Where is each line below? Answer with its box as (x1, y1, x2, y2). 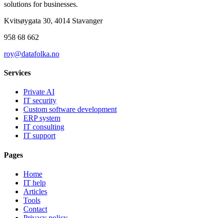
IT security (23, 96, 56, 105)
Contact (23, 204, 47, 213)
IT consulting (23, 123, 64, 131)
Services (4, 69, 31, 77)
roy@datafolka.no (4, 49, 59, 58)
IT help (23, 178, 46, 187)
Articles (23, 187, 47, 196)
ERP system (23, 114, 60, 123)
